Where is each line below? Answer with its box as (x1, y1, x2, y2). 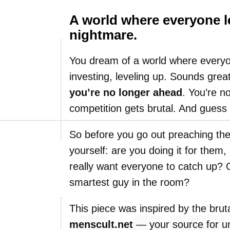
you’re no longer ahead (69, 87, 182, 98)
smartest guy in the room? (69, 177, 189, 188)
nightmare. (69, 28, 137, 42)
